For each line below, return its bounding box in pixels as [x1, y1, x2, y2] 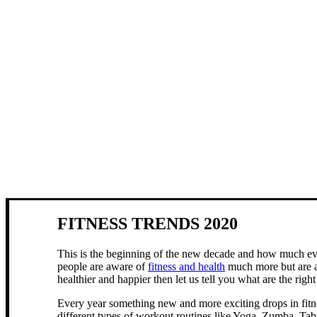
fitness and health [148, 260, 225, 272]
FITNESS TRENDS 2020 [57, 214, 238, 233]
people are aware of [57, 260, 148, 272]
